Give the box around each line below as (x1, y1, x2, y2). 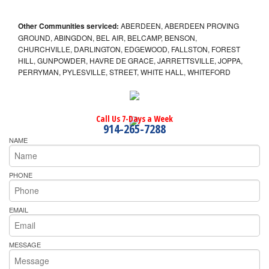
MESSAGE (9, 239, 41, 249)
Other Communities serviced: (18, 20, 119, 32)
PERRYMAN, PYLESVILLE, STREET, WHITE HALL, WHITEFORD (18, 67, 231, 77)
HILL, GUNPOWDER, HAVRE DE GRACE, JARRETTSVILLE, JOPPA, (18, 55, 243, 66)
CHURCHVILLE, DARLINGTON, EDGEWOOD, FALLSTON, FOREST (18, 44, 240, 55)
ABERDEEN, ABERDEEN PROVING (119, 20, 239, 31)
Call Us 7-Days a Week (96, 113, 173, 125)
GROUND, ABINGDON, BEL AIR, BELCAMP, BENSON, (18, 32, 197, 43)
